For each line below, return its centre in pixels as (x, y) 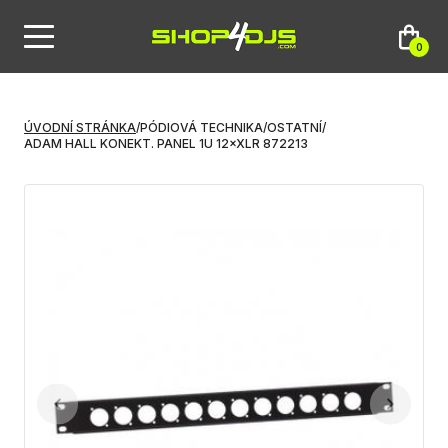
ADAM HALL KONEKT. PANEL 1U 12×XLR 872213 (166, 143)
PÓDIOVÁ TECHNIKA (201, 127)
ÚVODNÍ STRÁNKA (80, 127)
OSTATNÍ (294, 127)
